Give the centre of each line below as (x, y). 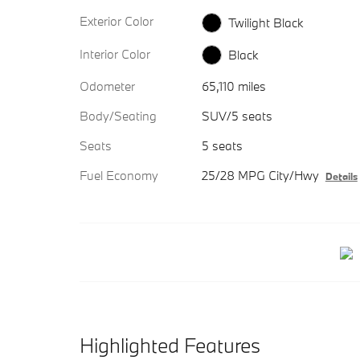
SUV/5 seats (237, 116)
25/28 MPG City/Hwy (260, 176)
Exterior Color (117, 21)
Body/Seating (118, 116)
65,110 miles (233, 86)
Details (341, 176)
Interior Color (115, 53)
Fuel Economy (119, 176)
